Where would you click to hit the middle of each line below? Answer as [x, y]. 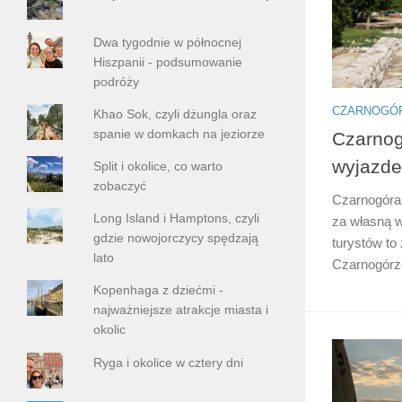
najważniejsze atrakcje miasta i [181, 310]
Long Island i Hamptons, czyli [177, 218]
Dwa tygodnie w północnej [168, 43]
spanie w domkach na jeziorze [179, 134]
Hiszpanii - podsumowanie [168, 62]
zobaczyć [120, 186]
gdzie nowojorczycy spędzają [176, 238]
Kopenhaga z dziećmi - [159, 290]
